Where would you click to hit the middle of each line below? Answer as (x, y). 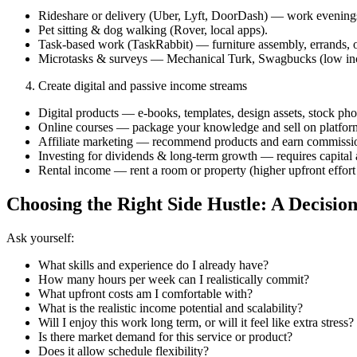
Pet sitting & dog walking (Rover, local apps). (153, 30)
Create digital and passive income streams (143, 86)
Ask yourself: (40, 237)
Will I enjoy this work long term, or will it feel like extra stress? (196, 322)
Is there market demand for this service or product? (165, 336)
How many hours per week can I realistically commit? (174, 279)
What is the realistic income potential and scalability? (171, 308)
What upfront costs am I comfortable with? (145, 293)
